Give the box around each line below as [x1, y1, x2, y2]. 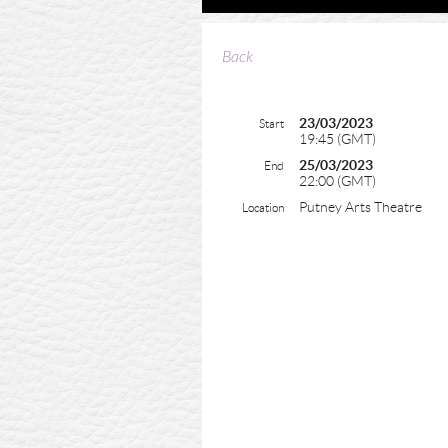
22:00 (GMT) [299, 173, 376, 189]
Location [242, 201, 284, 214]
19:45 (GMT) [299, 131, 376, 147]
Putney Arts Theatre [299, 199, 422, 215]
